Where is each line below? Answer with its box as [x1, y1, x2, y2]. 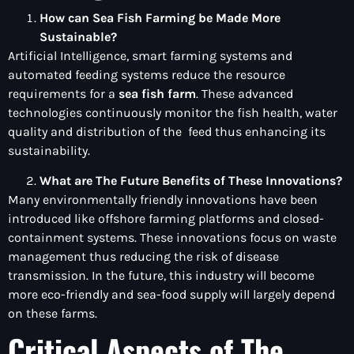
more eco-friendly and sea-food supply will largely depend [8, 287, 335, 303]
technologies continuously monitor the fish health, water [8, 105, 337, 121]
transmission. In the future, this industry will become [8, 268, 314, 284]
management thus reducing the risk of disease [8, 249, 279, 265]
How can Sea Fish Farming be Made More [40, 10, 281, 26]
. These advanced [196, 86, 293, 102]
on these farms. [8, 306, 97, 322]
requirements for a [8, 86, 119, 102]
